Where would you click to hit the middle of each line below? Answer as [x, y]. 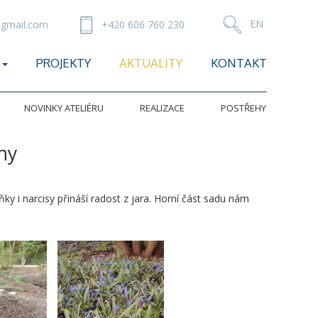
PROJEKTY [64, 63]
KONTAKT [239, 63]
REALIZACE [162, 108]
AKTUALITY [151, 63]
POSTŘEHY [243, 108]
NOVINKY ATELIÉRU [64, 108]
